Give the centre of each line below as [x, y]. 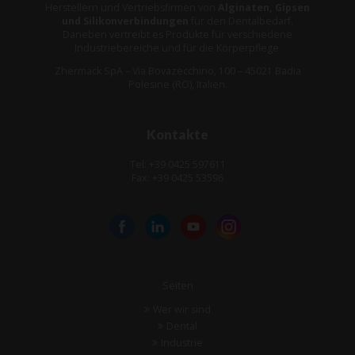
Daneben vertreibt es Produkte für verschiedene [177, 34]
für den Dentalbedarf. [241, 21]
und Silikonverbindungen [125, 21]
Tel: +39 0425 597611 [177, 164]
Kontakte [177, 134]
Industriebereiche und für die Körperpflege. [177, 48]
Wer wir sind [182, 309]
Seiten [177, 286]
